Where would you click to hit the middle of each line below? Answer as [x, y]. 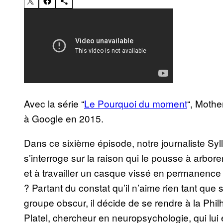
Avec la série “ [54, 104]
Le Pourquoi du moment [136, 104]
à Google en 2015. [64, 118]
